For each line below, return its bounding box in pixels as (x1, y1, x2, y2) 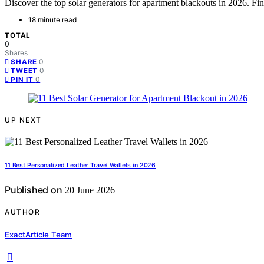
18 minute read (28, 15, 77, 25)
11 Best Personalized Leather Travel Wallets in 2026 (5, 161, 156, 170)
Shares (5, 48, 28, 58)
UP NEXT (5, 115, 42, 125)
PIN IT (11, 75, 34, 84)
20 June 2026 (62, 185, 115, 196)
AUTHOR (5, 207, 40, 217)
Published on (5, 184, 62, 196)
